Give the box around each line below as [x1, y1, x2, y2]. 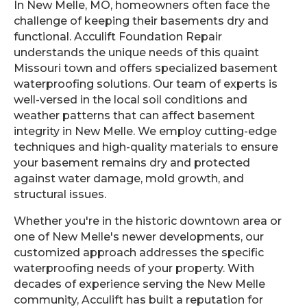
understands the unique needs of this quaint [14, 46, 259, 60]
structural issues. [14, 188, 106, 201]
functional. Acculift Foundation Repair [14, 30, 222, 44]
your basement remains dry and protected [14, 156, 250, 170]
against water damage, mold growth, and [14, 172, 244, 186]
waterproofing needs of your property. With [14, 262, 254, 275]
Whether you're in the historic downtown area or [14, 214, 282, 228]
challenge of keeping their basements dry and [14, 14, 269, 28]
